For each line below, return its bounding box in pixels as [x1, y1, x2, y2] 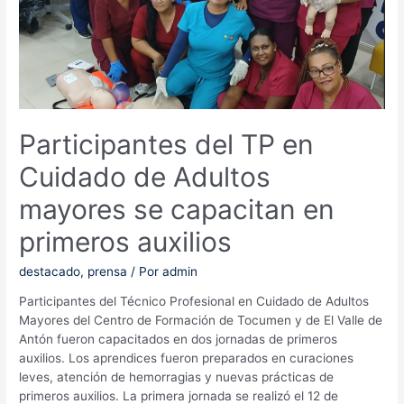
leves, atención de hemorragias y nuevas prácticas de [19, 370, 335, 385]
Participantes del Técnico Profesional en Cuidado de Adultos [19, 294, 370, 309]
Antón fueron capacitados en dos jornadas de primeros [19, 332, 338, 347]
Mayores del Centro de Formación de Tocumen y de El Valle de [19, 313, 383, 328]
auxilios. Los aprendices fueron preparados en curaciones [19, 351, 354, 366]
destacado [19, 263, 81, 279]
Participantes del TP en [19, 127, 315, 161]
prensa [87, 263, 128, 279]
